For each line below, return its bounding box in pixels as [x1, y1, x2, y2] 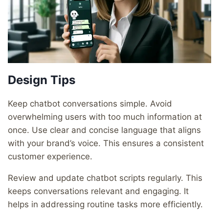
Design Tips [8, 73, 75, 88]
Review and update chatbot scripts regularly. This [8, 173, 202, 183]
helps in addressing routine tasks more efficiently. [8, 199, 203, 210]
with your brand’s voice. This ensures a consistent [8, 138, 204, 149]
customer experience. [8, 152, 92, 162]
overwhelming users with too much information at [8, 112, 202, 122]
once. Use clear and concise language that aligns [8, 125, 201, 135]
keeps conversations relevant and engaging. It [8, 186, 189, 197]
